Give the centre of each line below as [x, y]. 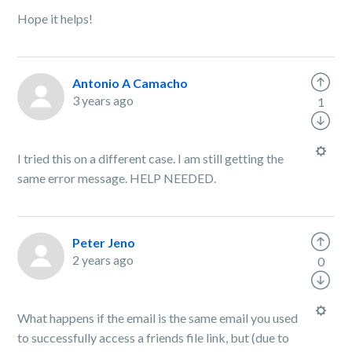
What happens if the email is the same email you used [158, 318]
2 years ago [103, 260]
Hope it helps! [55, 18]
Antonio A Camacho [130, 83]
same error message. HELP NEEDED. [118, 178]
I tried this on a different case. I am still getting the [151, 158]
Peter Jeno [104, 242]
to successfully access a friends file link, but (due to [154, 337]
